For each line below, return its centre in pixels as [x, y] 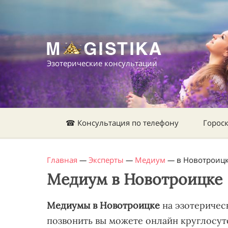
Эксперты [106, 160]
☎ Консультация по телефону [122, 123]
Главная [62, 160]
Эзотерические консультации [102, 63]
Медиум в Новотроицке [135, 179]
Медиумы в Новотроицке [103, 205]
